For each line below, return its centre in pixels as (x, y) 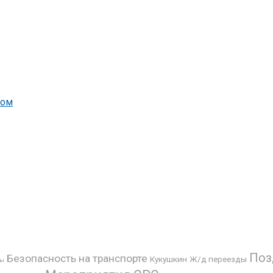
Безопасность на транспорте (77, 258)
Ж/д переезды (218, 259)
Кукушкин (168, 259)
